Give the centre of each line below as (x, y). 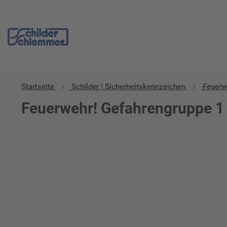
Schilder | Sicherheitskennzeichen (128, 87)
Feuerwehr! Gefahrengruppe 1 (123, 108)
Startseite (38, 87)
